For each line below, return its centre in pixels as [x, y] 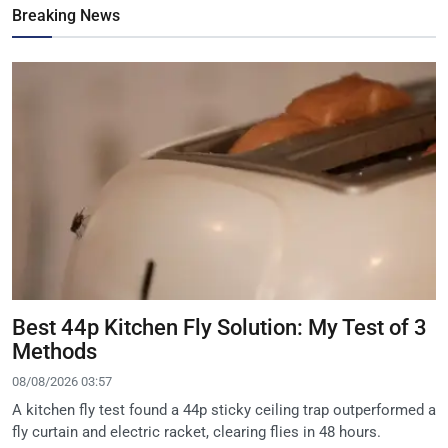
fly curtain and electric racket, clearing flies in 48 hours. [196, 431]
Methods [54, 351]
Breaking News [66, 16]
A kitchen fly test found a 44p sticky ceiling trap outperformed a [224, 409]
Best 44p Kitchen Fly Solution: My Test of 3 [219, 327]
